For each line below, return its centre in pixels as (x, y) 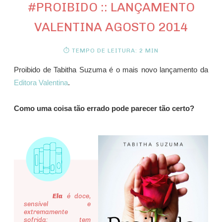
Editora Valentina (41, 83)
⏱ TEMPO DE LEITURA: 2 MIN (111, 51)
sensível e (57, 204)
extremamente (46, 212)
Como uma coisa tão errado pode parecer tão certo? (104, 109)
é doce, (77, 196)
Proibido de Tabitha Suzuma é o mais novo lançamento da (111, 70)
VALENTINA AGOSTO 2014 (111, 27)
